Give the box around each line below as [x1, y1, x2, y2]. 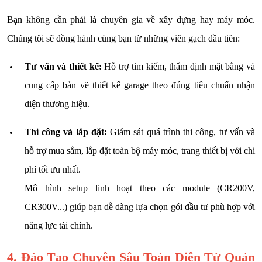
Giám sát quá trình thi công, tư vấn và [106, 126, 256, 137]
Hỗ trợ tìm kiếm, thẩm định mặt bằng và [101, 61, 256, 71]
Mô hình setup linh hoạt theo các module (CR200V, [25, 182, 255, 193]
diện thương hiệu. [25, 98, 89, 109]
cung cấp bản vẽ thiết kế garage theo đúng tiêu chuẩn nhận [25, 80, 255, 90]
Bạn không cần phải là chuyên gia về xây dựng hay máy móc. [7, 14, 255, 25]
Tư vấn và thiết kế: [25, 61, 102, 71]
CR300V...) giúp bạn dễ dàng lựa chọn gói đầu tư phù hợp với [25, 201, 255, 212]
